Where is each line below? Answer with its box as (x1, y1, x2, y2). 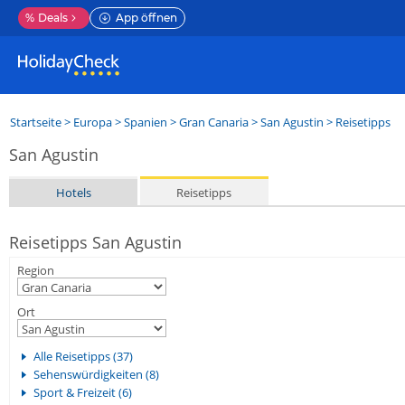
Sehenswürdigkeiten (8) (33, 366, 159, 382)
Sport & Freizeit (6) (33, 384, 132, 400)
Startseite (10, 114, 61, 130)
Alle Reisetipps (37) (33, 348, 133, 364)
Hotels (55, 184, 91, 201)
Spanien (124, 114, 167, 130)
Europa (73, 114, 112, 130)
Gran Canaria (179, 114, 249, 130)
